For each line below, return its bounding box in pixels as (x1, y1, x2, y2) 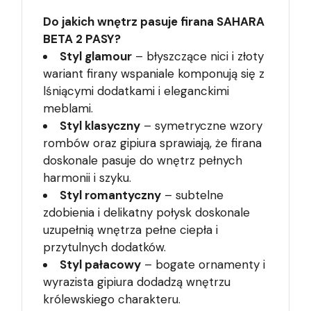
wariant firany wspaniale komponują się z (43, 66, 264, 82)
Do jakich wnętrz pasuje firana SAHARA (43, 14, 264, 30)
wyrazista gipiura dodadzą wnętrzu (43, 274, 230, 290)
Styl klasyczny (60, 118, 140, 134)
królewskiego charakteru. (43, 292, 180, 308)
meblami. (43, 101, 93, 117)
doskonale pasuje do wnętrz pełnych (43, 153, 242, 169)
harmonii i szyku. (43, 170, 131, 186)
